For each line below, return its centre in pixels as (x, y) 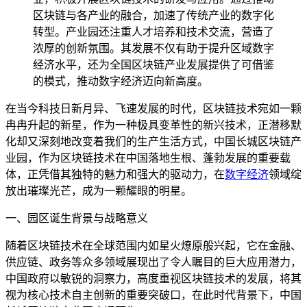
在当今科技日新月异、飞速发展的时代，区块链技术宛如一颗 (153, 109)
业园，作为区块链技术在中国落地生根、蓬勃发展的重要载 (148, 158)
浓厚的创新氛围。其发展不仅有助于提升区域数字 (153, 49)
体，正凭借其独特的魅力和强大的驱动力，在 (115, 175)
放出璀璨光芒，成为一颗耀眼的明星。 (99, 191)
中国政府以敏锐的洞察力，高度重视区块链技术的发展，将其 (153, 279)
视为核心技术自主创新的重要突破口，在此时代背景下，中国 (153, 295)
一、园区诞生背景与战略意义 (77, 219)
